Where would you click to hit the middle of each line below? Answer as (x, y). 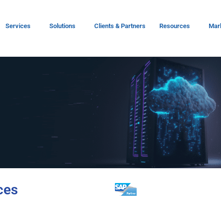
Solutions (63, 26)
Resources (175, 26)
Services (18, 26)
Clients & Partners (120, 26)
